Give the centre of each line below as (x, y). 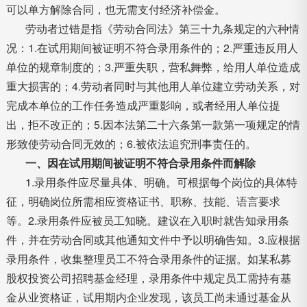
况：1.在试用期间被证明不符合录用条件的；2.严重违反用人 (152, 48)
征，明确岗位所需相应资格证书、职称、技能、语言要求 (143, 201)
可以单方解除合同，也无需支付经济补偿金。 (115, 9)
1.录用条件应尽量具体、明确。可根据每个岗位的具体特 (161, 182)
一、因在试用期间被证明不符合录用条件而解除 (140, 163)
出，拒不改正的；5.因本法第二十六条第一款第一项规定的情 (153, 124)
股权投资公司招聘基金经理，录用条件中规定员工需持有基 (148, 278)
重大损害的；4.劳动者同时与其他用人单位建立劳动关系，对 (153, 86)
